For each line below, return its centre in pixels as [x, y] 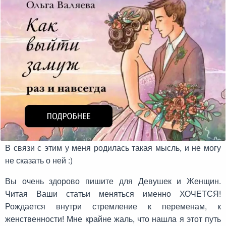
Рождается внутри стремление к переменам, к [113, 206]
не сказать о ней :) [39, 160]
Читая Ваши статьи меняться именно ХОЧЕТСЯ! [113, 194]
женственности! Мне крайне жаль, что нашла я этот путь [113, 219]
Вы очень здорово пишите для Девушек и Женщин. [113, 181]
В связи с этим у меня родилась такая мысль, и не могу [113, 148]
